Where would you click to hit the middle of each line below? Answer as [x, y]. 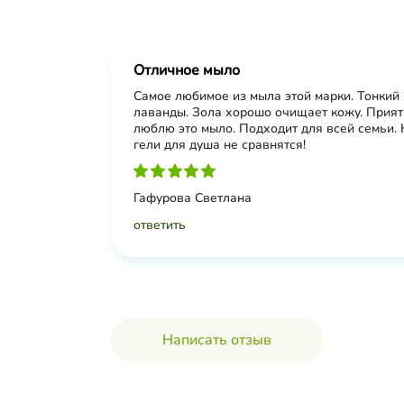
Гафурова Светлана [193, 198]
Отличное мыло [187, 70]
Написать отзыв [217, 340]
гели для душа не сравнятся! [220, 145]
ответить [160, 225]
